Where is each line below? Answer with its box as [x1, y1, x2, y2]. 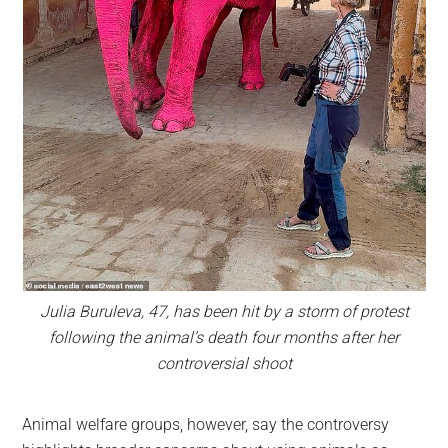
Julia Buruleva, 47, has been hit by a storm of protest [39, 301, 409, 321]
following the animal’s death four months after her [49, 327, 399, 347]
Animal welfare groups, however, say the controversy [22, 415, 390, 435]
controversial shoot [156, 353, 292, 373]
